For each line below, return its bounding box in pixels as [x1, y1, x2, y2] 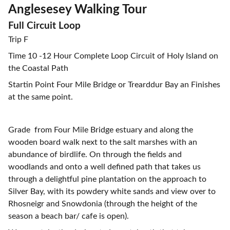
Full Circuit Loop [8, 21, 81, 31]
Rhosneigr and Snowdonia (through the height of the [8, 200, 197, 208]
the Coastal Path [8, 64, 68, 72]
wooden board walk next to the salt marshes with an [8, 138, 197, 146]
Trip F [8, 35, 28, 44]
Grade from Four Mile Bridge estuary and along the [8, 126, 193, 134]
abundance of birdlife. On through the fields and [8, 150, 182, 159]
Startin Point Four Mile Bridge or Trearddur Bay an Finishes [8, 81, 220, 89]
